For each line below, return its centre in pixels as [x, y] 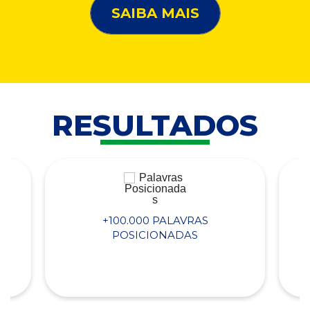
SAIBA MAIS [155, 13]
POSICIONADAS [155, 235]
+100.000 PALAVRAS [155, 220]
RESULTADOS [155, 126]
